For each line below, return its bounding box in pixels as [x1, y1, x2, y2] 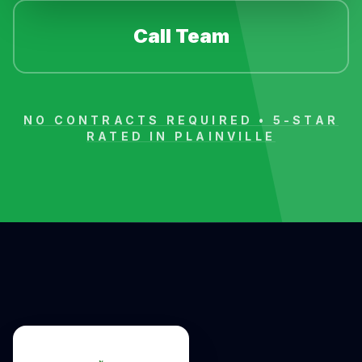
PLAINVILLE [174, 129, 276, 143]
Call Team [133, 24, 229, 48]
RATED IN [86, 129, 175, 143]
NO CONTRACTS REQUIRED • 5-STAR [23, 113, 339, 127]
